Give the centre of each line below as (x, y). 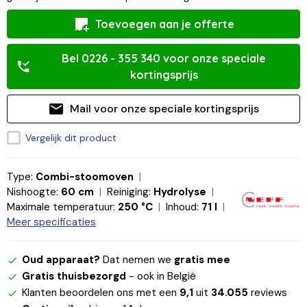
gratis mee (202, 260)
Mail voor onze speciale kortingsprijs (164, 109)
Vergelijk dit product (71, 137)
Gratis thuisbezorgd (74, 277)
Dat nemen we (137, 260)
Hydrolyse (180, 192)
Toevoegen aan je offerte (164, 24)
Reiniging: (129, 192)
